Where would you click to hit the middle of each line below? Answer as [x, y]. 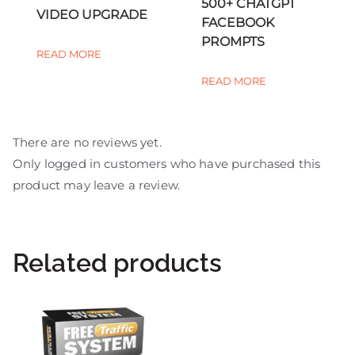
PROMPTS [233, 42]
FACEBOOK [238, 23]
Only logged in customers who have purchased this [167, 164]
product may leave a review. [97, 185]
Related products [118, 263]
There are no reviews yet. [87, 143]
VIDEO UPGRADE [92, 14]
